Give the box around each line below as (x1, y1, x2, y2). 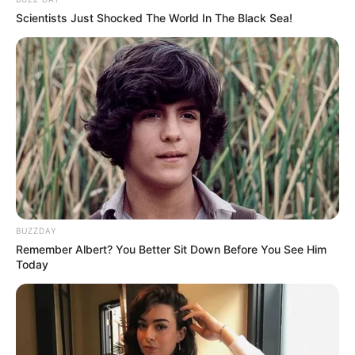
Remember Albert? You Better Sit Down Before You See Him (16, 242, 326, 257)
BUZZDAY (16, 226, 56, 236)
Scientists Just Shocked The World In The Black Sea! (16, 11, 292, 25)
